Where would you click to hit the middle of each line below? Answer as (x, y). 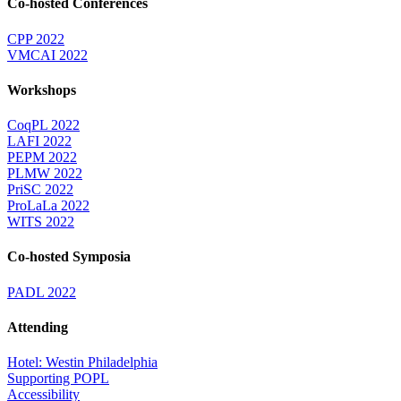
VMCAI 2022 (47, 55)
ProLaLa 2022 (48, 206)
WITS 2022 (41, 222)
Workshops (42, 90)
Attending (38, 327)
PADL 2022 (42, 292)
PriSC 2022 (40, 190)
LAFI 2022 (39, 141)
